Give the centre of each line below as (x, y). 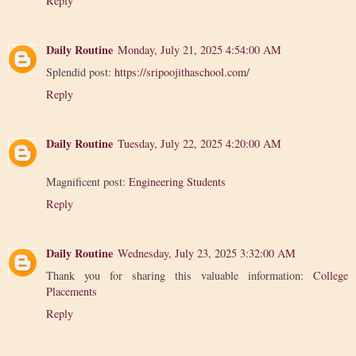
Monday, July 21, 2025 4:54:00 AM (199, 50)
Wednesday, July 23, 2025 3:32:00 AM (207, 253)
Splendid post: (80, 72)
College (331, 276)
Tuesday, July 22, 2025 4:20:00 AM (199, 144)
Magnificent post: (87, 182)
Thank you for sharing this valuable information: (180, 276)
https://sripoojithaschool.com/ (182, 72)
